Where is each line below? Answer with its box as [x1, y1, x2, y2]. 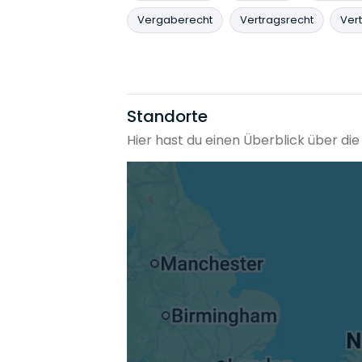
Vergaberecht [137, 11, 213, 27]
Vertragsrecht [239, 11, 314, 27]
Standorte [127, 104, 208, 128]
